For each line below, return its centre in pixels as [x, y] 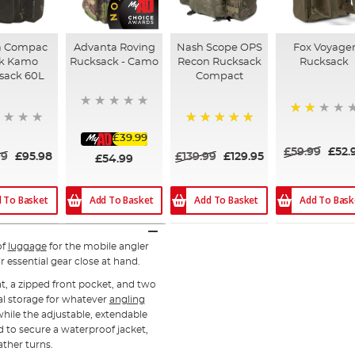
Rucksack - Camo [115, 62]
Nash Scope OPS [219, 48]
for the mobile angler [97, 246]
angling [127, 299]
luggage [27, 246]
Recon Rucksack [219, 62]
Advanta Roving [114, 48]
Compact [219, 76]
